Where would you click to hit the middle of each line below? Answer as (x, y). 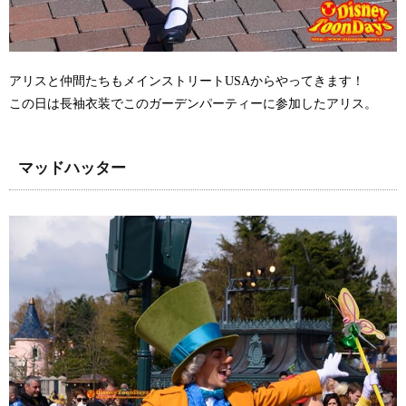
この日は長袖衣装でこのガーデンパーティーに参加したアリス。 (193, 104)
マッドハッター (72, 169)
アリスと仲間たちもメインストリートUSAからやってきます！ (187, 82)
